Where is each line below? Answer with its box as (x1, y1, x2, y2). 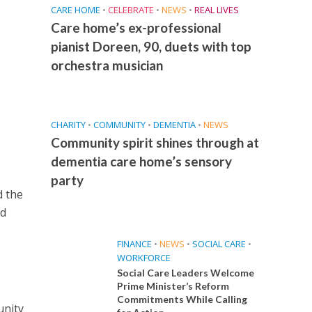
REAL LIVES (194, 3, 239, 17)
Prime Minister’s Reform (116, 280, 229, 292)
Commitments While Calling (116, 293, 247, 306)
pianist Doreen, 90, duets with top (50, 38, 251, 55)
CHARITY (50, 118, 86, 132)
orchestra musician (50, 57, 163, 74)
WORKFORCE (116, 251, 171, 265)
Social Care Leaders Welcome (116, 267, 254, 279)
